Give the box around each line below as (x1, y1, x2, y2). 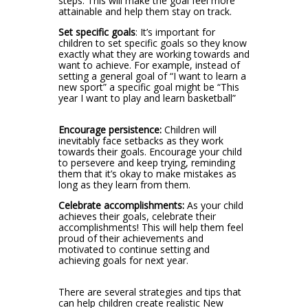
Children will (161, 122, 217, 136)
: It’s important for (135, 25, 215, 38)
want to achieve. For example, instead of (58, 58, 240, 71)
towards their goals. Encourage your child (58, 144, 242, 158)
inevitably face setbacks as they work (58, 133, 223, 147)
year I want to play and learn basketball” (58, 91, 236, 104)
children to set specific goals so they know (58, 36, 247, 49)
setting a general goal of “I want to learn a (58, 69, 246, 82)
